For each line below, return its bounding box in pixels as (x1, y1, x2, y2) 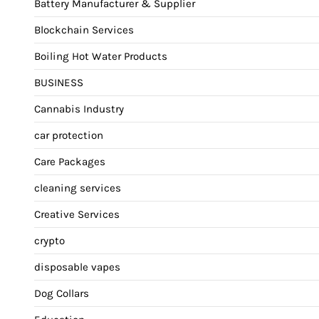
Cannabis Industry (34, 103, 124, 116)
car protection (34, 129, 103, 142)
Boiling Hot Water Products (34, 50, 167, 63)
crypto (34, 234, 65, 248)
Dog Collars (34, 287, 89, 300)
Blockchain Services (34, 23, 134, 37)
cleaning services (34, 182, 121, 195)
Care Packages (34, 155, 105, 169)
